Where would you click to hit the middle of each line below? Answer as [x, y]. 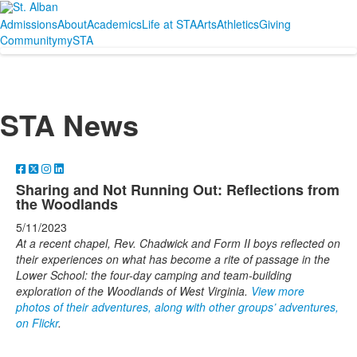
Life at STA [169, 24]
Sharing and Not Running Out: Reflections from [178, 190]
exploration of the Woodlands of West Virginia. [133, 291]
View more [278, 291]
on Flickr [37, 323]
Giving [275, 24]
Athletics [238, 24]
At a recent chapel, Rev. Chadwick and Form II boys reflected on [178, 243]
